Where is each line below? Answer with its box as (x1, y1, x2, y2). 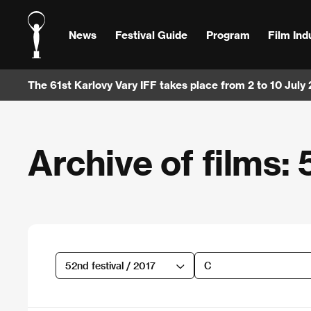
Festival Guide (115, 28, 187, 41)
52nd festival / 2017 (65, 259, 155, 271)
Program (205, 28, 250, 41)
